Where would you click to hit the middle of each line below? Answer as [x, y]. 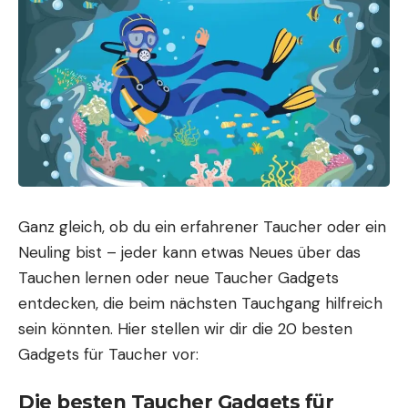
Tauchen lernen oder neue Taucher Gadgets [178, 277]
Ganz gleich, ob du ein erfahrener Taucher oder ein [202, 226]
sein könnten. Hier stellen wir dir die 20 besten [185, 328]
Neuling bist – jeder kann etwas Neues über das [189, 252]
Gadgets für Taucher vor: [108, 354]
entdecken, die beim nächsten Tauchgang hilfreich [200, 303]
